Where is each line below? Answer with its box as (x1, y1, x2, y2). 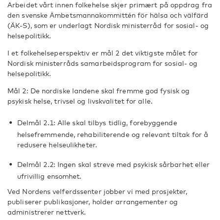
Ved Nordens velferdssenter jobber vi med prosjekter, (7, 187, 188, 195)
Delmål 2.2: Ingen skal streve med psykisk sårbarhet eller (17, 160, 210, 168)
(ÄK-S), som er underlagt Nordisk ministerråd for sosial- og (7, 21, 209, 29)
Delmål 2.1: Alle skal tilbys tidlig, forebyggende (17, 118, 177, 127)
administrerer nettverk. (7, 208, 86, 216)
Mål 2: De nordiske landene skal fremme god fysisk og (7, 86, 190, 95)
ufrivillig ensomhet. (17, 172, 82, 180)
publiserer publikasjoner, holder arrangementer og (7, 197, 178, 206)
